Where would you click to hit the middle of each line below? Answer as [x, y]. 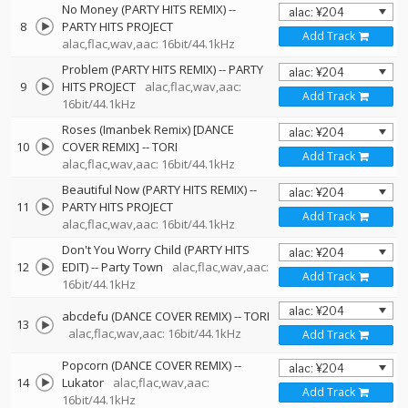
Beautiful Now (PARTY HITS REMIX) [154, 189]
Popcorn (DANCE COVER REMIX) [147, 365]
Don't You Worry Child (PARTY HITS [156, 250]
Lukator [83, 382]
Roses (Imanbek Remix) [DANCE [148, 129]
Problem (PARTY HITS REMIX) [139, 69]
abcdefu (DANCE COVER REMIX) [147, 316]
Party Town [132, 267]
